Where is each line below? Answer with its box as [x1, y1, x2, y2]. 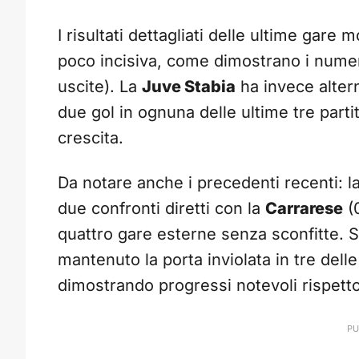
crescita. [58, 128, 123, 148]
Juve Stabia [142, 77, 236, 97]
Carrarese [265, 199, 343, 219]
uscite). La [58, 77, 142, 97]
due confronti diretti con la [58, 199, 265, 219]
